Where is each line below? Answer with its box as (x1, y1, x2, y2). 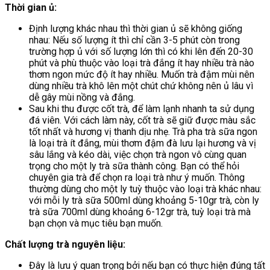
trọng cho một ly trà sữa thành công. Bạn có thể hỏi (29, 160, 239, 172)
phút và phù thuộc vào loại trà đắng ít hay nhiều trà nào (29, 57, 254, 69)
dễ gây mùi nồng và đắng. (29, 91, 135, 103)
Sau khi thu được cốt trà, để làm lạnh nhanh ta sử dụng (29, 102, 254, 115)
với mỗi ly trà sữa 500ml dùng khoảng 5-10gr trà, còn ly (29, 194, 259, 206)
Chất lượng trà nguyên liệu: (5, 238, 125, 250)
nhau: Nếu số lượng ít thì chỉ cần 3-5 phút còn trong (29, 34, 240, 46)
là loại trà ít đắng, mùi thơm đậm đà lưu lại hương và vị (29, 137, 256, 149)
